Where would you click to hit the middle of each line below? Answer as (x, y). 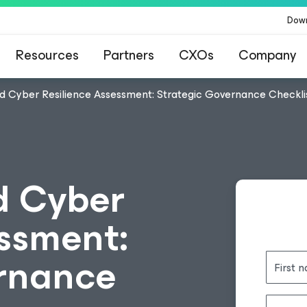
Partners (129, 55)
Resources (47, 55)
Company (267, 55)
